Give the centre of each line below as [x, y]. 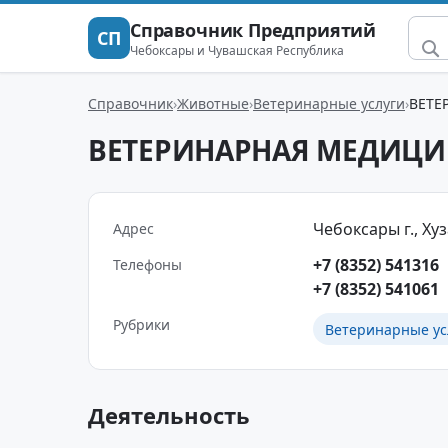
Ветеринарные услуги [329, 103]
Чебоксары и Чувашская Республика [237, 50]
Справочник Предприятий [253, 29]
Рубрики [141, 324]
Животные [213, 103]
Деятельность [169, 415]
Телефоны [147, 264]
